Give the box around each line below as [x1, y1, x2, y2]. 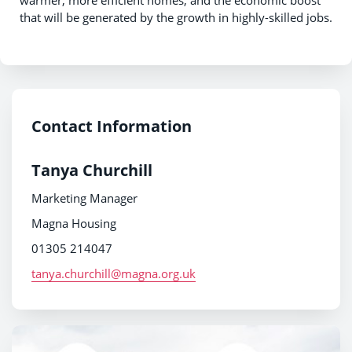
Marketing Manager [31, 189, 137, 206]
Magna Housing [31, 214, 116, 231]
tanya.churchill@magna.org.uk [31, 265, 196, 281]
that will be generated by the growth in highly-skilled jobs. [20, 9, 332, 25]
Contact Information [31, 115, 192, 137]
